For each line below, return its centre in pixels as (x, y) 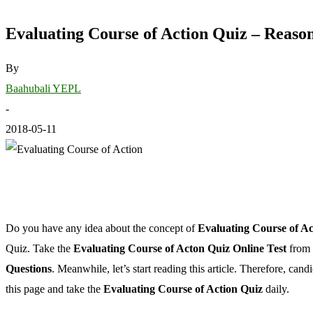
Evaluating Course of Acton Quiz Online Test (181, 248)
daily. (276, 289)
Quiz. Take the (39, 248)
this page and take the (53, 289)
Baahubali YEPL (43, 88)
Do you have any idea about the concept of (102, 228)
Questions (29, 268)
